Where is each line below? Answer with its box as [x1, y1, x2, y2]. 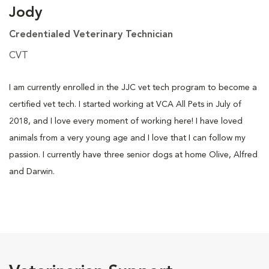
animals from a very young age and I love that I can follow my [9, 133, 246, 142]
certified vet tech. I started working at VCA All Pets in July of [9, 100, 241, 109]
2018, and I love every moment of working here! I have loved [9, 116, 243, 125]
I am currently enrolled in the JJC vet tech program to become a [9, 83, 257, 92]
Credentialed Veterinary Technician [9, 29, 173, 40]
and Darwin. [9, 167, 55, 176]
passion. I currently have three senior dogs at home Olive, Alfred [9, 150, 258, 159]
